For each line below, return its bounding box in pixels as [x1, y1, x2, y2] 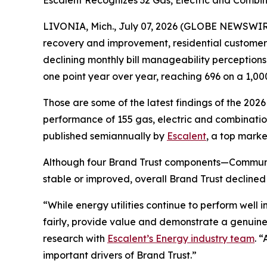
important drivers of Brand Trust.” [43, 249, 197, 261]
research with [43, 232, 107, 244]
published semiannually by [43, 130, 167, 142]
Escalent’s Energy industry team [107, 232, 254, 244]
